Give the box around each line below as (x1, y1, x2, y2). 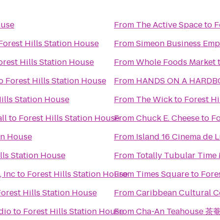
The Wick (136, 94, 172, 105)
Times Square (136, 168, 189, 180)
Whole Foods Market (136, 56, 216, 68)
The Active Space (136, 19, 202, 30)
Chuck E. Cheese (136, 112, 199, 124)
